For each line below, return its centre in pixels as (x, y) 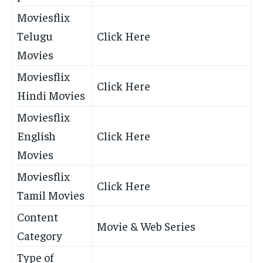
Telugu (35, 36)
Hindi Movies (51, 95)
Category (40, 235)
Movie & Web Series (146, 226)
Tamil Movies (51, 195)
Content (38, 217)
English (36, 136)
